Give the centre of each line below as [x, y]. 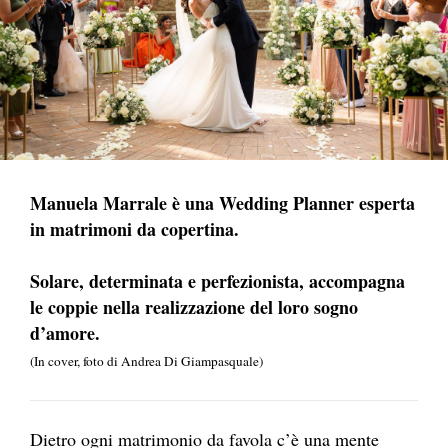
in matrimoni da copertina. [137, 229]
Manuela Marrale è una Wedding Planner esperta [222, 203]
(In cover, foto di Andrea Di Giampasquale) [146, 361]
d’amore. [65, 333]
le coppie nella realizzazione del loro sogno [194, 307]
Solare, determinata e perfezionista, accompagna [217, 281]
